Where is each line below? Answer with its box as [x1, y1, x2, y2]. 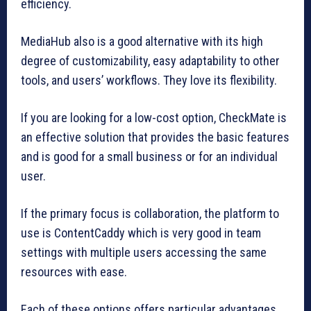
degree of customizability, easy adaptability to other [21, 53, 280, 68]
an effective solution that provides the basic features [21, 129, 289, 144]
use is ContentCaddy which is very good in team [21, 225, 261, 240]
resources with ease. [21, 264, 127, 279]
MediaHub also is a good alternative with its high [21, 33, 263, 49]
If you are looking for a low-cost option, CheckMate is [21, 110, 287, 125]
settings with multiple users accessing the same [21, 244, 267, 260]
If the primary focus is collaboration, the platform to [21, 205, 279, 221]
